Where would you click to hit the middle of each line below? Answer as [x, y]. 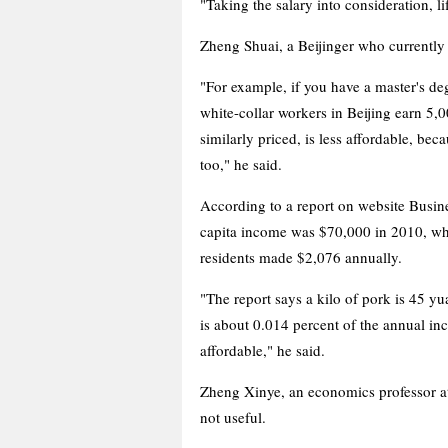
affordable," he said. [262, 349]
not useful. [233, 416]
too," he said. [241, 163]
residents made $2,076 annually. [301, 256]
